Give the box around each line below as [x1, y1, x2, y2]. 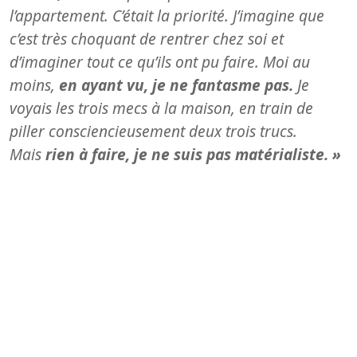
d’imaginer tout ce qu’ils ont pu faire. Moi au [10, 50, 310, 73]
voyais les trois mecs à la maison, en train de [10, 96, 313, 119]
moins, [10, 73, 59, 96]
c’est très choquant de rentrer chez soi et [10, 27, 284, 49]
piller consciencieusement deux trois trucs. [10, 120, 297, 142]
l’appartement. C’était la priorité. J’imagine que [10, 4, 324, 26]
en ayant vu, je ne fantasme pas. [59, 73, 297, 96]
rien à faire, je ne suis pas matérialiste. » [45, 143, 341, 165]
